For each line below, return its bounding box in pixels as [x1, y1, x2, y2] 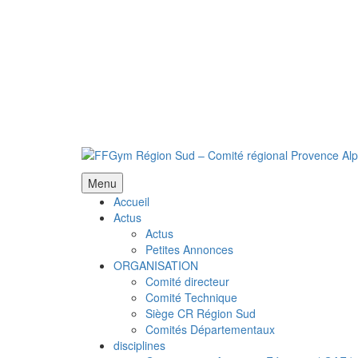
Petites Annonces [145, 241, 233, 257]
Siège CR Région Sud [145, 305, 256, 321]
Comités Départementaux [145, 321, 275, 337]
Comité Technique [145, 289, 237, 305]
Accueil [113, 193, 149, 209]
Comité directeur [145, 273, 229, 289]
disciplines [113, 337, 165, 353]
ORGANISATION [113, 257, 198, 273]
